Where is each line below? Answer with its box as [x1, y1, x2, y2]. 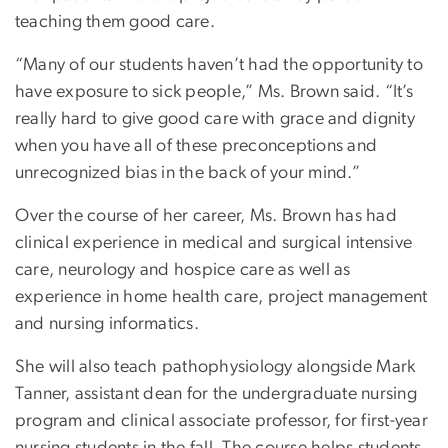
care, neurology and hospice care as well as [15, 261, 351, 280]
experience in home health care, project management [15, 288, 428, 307]
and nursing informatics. [15, 315, 208, 334]
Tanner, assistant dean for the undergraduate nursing [15, 385, 417, 404]
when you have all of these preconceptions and [15, 137, 378, 156]
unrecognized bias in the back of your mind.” [15, 164, 360, 183]
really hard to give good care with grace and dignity [15, 110, 415, 129]
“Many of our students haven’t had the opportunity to [15, 56, 423, 75]
